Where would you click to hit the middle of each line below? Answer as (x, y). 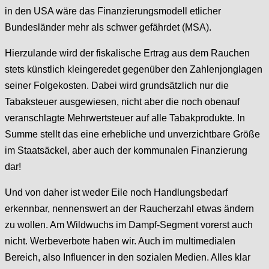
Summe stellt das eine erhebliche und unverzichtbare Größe (132, 134)
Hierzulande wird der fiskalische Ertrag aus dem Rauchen (127, 53)
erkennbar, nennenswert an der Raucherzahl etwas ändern (129, 208)
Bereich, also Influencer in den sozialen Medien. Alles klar (128, 257)
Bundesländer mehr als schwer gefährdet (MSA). (108, 27)
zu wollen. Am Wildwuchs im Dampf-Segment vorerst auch (129, 225)
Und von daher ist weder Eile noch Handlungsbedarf (116, 192)
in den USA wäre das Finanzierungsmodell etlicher (113, 11)
